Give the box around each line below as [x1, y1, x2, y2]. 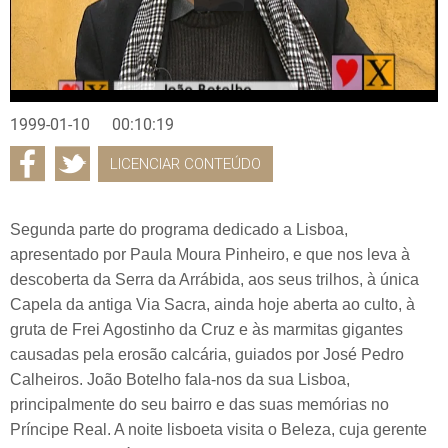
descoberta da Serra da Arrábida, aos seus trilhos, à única [10, 270, 419, 288]
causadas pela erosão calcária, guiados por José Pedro [10, 345, 404, 363]
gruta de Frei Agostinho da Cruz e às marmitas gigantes [10, 320, 403, 338]
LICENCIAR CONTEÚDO [110, 154, 261, 173]
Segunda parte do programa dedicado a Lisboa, [10, 220, 348, 238]
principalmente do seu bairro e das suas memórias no [10, 395, 389, 413]
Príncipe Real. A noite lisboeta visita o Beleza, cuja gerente [10, 420, 427, 438]
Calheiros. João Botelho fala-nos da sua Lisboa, [10, 370, 350, 388]
